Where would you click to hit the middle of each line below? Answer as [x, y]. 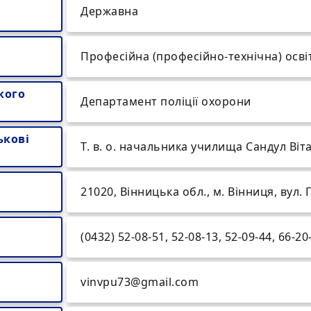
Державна [109, 11]
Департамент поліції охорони [166, 101]
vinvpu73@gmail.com [140, 282]
